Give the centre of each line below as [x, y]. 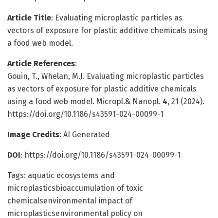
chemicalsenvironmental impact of [70, 200]
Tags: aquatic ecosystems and [61, 175]
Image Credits [33, 134]
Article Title [29, 18]
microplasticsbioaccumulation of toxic [75, 188]
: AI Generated [85, 134]
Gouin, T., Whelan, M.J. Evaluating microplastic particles [106, 76]
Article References [41, 63]
